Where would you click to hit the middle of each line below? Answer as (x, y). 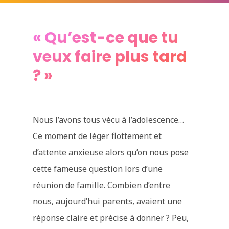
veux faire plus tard (110, 57)
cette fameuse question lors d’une (98, 169)
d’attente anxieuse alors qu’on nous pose (111, 152)
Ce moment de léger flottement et (97, 136)
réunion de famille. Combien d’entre (102, 185)
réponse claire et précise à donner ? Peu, (111, 218)
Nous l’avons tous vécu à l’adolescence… (109, 120)
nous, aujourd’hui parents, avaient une (108, 201)
